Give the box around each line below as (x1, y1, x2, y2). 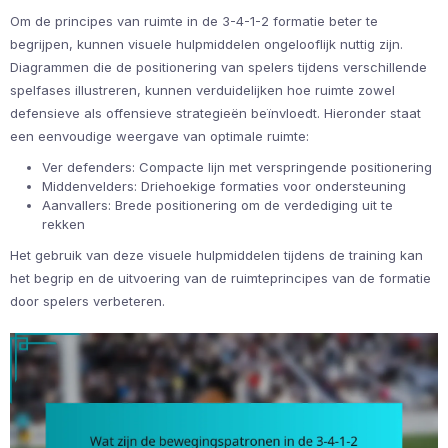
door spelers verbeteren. (10, 293, 165, 310)
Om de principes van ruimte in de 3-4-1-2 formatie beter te (10, 13, 378, 30)
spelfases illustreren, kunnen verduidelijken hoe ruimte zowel (10, 82, 395, 99)
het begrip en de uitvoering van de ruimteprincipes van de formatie (10, 270, 431, 287)
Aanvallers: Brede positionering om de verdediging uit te (42, 197, 393, 214)
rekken (42, 216, 85, 233)
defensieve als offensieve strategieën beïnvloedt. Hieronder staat (10, 105, 421, 122)
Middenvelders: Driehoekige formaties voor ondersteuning (42, 178, 406, 195)
